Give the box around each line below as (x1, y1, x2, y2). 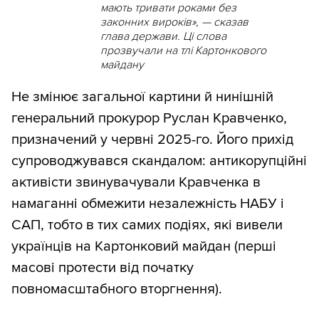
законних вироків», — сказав (100, 14, 249, 29)
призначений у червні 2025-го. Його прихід (11, 130, 293, 148)
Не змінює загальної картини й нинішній (11, 88, 273, 105)
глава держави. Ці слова (100, 28, 226, 43)
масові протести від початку (11, 258, 194, 276)
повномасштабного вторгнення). (11, 280, 222, 298)
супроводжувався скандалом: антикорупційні (11, 152, 307, 169)
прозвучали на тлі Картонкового (100, 43, 266, 58)
